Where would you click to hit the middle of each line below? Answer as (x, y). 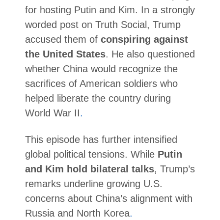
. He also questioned (150, 54)
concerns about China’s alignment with (109, 198)
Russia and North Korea (77, 213)
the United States (65, 54)
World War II (52, 113)
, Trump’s (174, 169)
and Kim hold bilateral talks (89, 169)
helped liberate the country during (98, 98)
